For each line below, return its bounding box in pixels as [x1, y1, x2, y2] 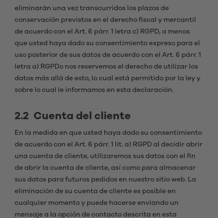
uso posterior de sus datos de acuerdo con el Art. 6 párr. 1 [15, 52, 201, 58]
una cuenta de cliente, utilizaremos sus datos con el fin [15, 153, 196, 160]
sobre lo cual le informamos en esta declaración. [15, 87, 174, 93]
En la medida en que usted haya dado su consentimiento [15, 129, 202, 136]
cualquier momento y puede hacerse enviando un [15, 200, 179, 206]
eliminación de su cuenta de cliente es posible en [15, 188, 176, 195]
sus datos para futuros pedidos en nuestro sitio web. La [15, 176, 196, 183]
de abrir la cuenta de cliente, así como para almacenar [15, 164, 196, 171]
